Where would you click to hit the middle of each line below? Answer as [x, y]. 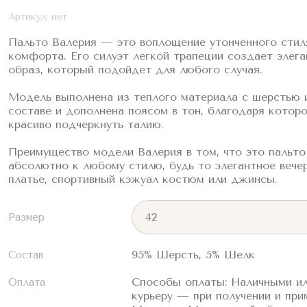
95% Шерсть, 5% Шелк [193, 255]
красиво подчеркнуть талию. [86, 125]
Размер [26, 218]
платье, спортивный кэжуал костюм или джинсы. [143, 180]
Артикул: [28, 17]
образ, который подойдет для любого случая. [135, 70]
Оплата [27, 283]
